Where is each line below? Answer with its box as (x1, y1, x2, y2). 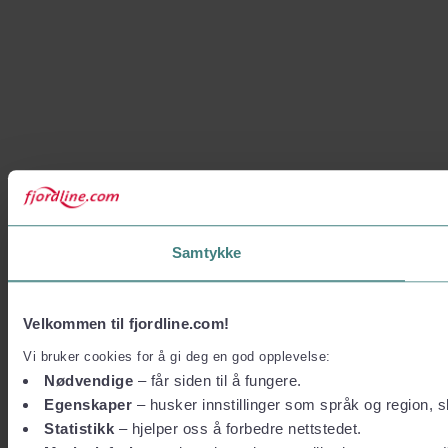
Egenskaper (44, 395, 132, 413)
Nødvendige (44, 371, 133, 389)
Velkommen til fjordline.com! (23, 315, 229, 333)
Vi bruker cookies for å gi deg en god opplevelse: (23, 348, 331, 364)
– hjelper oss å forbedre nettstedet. (114, 419, 362, 437)
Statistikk (44, 419, 114, 437)
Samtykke (172, 244, 242, 262)
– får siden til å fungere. (133, 371, 302, 389)
